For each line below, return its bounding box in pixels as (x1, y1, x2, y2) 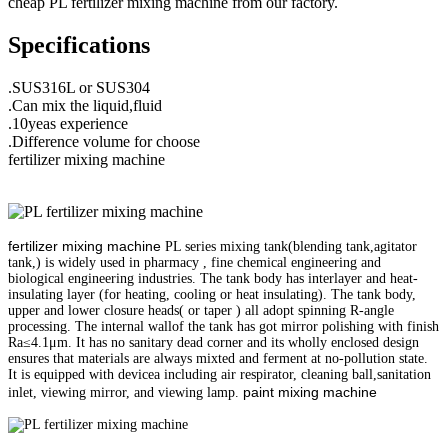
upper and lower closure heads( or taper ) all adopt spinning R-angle (8, 302, 394, 318)
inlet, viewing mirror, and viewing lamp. (8, 384, 243, 400)
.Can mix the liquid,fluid (8, 96, 162, 114)
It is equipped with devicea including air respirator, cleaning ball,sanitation (8, 366, 431, 382)
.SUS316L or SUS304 (8, 78, 150, 96)
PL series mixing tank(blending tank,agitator (161, 238, 417, 254)
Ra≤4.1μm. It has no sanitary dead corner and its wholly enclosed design (8, 334, 419, 350)
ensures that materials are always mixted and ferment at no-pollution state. (8, 350, 428, 366)
